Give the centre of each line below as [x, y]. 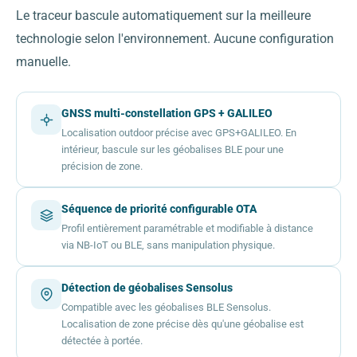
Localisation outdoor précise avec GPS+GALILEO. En [179, 133]
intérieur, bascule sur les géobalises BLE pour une [173, 150]
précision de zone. [102, 167]
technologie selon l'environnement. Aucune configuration [175, 39]
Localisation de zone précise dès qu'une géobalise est [182, 324]
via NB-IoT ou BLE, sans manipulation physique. [168, 245]
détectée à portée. [102, 341]
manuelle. [43, 63]
